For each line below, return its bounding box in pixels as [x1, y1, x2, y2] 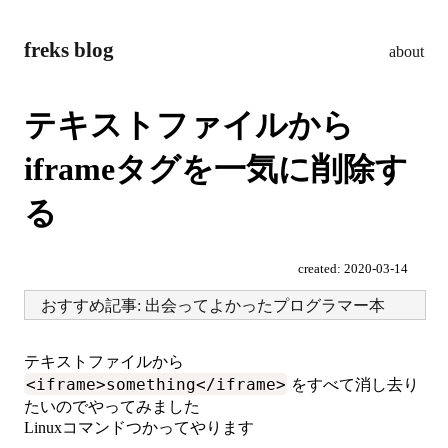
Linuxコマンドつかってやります [24, 418, 254, 436]
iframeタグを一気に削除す [24, 150, 408, 187]
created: [298, 262, 344, 277]
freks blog [24, 38, 114, 63]
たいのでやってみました [24, 397, 200, 415]
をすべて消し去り [287, 375, 420, 393]
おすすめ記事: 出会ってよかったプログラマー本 [41, 296, 385, 314]
